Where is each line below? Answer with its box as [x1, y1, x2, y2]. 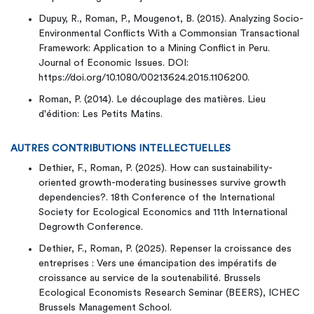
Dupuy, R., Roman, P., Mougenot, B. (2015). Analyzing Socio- [39, 14, 303, 24]
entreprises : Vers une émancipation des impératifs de [39, 259, 277, 268]
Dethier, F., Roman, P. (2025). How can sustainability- [39, 163, 273, 173]
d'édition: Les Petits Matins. [39, 109, 163, 119]
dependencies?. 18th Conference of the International [39, 193, 275, 203]
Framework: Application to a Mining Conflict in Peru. [39, 43, 270, 53]
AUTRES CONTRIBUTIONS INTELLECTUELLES [11, 144, 231, 153]
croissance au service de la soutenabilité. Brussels [39, 273, 261, 283]
